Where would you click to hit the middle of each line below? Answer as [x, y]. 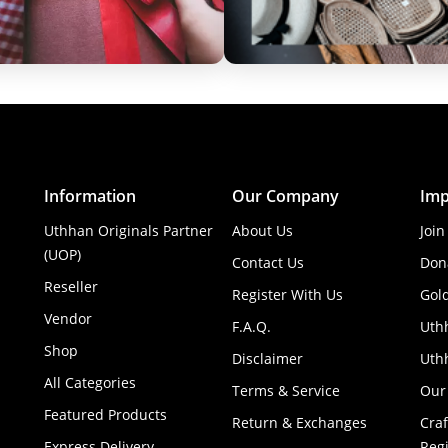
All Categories [90, 382]
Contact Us [267, 262]
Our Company [285, 195]
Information [90, 195]
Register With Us [287, 294]
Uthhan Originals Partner [129, 230]
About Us [262, 230]
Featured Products [106, 414]
